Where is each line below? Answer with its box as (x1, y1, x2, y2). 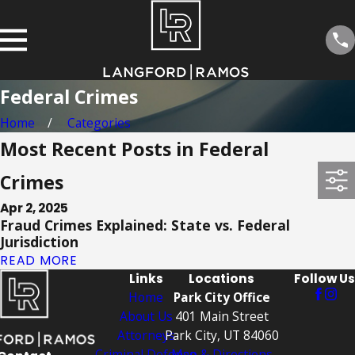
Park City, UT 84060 (164, 326, 279, 344)
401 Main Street (174, 307, 269, 325)
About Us (119, 307, 173, 325)
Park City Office (173, 288, 270, 306)
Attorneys (116, 326, 175, 344)
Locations (189, 270, 255, 287)
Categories (67, 114, 132, 132)
